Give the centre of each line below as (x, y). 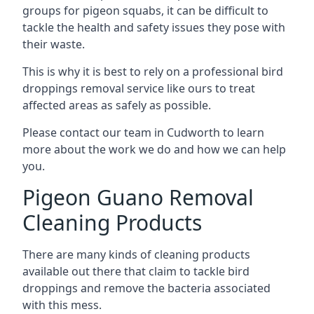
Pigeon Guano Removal (138, 197)
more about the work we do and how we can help (154, 149)
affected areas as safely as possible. (117, 105)
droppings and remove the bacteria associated (146, 288)
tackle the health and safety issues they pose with (154, 27)
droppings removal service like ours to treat (139, 88)
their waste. (54, 44)
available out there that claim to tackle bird (136, 271)
